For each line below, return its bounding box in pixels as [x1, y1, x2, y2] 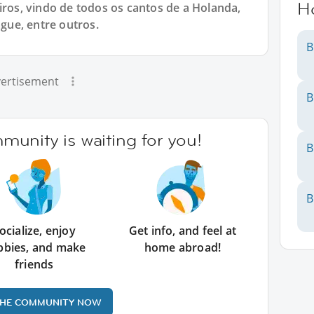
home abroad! [144, 240, 221, 255]
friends [14, 257, 54, 272]
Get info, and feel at [128, 223, 236, 238]
